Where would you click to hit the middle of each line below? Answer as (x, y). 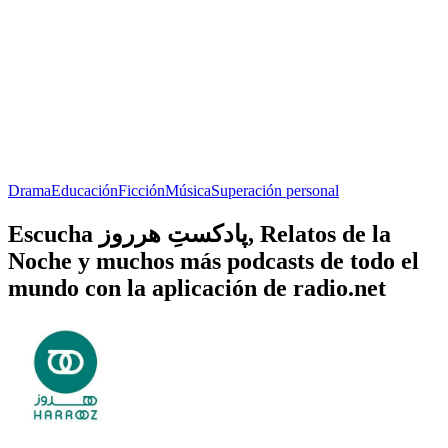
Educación (84, 190)
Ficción (141, 190)
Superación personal (275, 190)
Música (188, 190)
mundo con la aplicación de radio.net (197, 287)
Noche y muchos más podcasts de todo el (213, 260)
